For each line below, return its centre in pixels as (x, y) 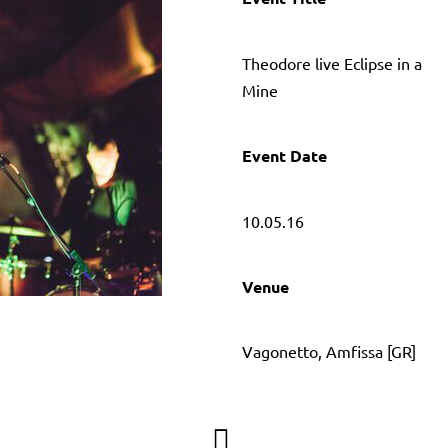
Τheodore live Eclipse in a (332, 62)
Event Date (285, 156)
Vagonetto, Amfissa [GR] (329, 351)
